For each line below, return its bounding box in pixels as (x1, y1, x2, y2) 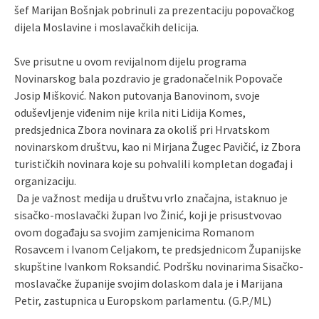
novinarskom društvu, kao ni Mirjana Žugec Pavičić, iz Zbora (14, 140, 300, 154)
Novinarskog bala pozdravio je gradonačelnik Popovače (14, 71, 283, 85)
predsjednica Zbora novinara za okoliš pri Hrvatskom (14, 122, 270, 137)
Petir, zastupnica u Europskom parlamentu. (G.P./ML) (14, 293, 271, 308)
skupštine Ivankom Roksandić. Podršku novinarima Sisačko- (14, 259, 303, 273)
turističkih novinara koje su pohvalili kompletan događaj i (14, 157, 293, 171)
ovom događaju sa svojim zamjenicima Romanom (14, 225, 254, 239)
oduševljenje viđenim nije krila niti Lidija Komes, (14, 105, 246, 120)
